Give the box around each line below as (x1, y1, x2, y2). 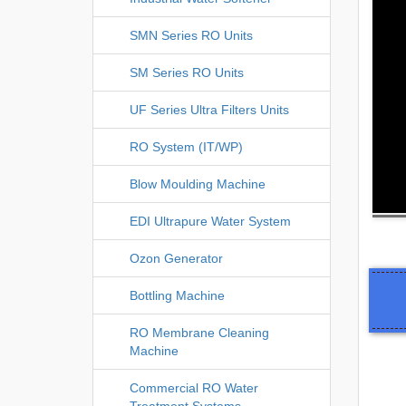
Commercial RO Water (130, 380, 258, 395)
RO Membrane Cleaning (130, 324, 269, 340)
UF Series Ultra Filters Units (130, 101, 289, 117)
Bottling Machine (130, 287, 225, 303)
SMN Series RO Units (130, 27, 253, 43)
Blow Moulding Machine (130, 176, 266, 191)
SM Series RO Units (130, 64, 244, 80)
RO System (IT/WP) (130, 139, 243, 154)
